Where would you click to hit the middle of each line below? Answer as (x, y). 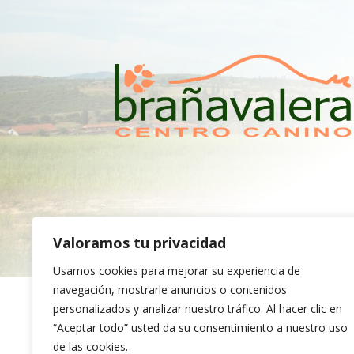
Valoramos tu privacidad (139, 243)
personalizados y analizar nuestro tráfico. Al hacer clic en (198, 309)
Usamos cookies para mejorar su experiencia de (177, 271)
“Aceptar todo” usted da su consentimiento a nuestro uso (200, 328)
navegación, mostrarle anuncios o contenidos (170, 290)
